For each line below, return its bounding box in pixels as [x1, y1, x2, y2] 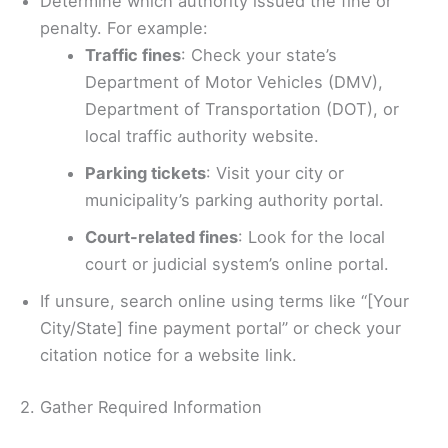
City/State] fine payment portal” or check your [40, 318, 401, 339]
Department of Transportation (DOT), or [84, 99, 399, 120]
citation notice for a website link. [40, 345, 297, 366]
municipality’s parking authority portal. [84, 190, 384, 211]
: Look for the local [237, 227, 385, 248]
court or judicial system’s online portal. [84, 254, 389, 275]
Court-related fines [84, 227, 238, 248]
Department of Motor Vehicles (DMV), [84, 72, 383, 93]
